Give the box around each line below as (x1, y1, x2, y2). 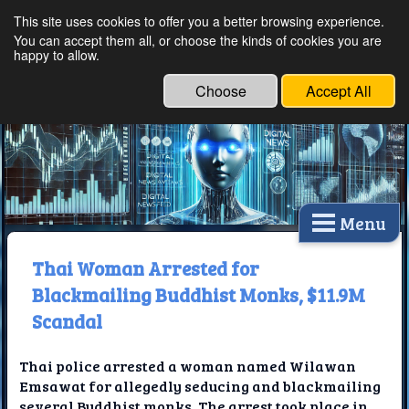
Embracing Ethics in (100, 47, 328, 71)
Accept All (305, 80, 372, 101)
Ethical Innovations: (100, 24, 326, 47)
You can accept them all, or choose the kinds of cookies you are (14, 31, 382, 49)
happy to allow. (14, 46, 100, 64)
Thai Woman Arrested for (31, 254, 259, 281)
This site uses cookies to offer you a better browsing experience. (14, 12, 384, 30)
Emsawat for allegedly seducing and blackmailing (19, 376, 382, 396)
